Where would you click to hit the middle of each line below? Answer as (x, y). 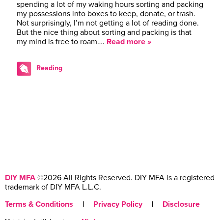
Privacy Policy (118, 204)
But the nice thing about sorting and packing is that (104, 32)
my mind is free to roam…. (62, 41)
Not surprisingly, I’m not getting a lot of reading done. (108, 23)
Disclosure (181, 204)
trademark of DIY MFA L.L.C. (53, 187)
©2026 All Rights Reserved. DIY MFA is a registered (125, 178)
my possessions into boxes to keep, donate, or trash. (106, 14)
